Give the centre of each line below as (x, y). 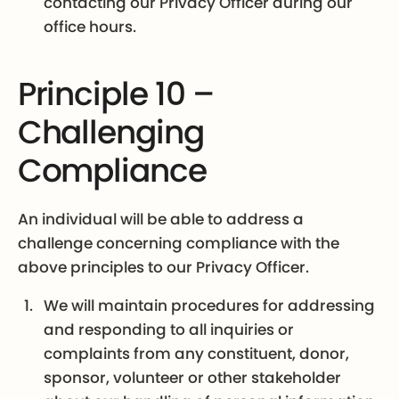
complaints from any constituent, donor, (197, 354)
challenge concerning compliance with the (178, 244)
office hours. (90, 26)
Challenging (110, 132)
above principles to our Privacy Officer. (163, 268)
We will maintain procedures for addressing (210, 306)
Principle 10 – (115, 94)
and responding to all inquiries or (169, 330)
